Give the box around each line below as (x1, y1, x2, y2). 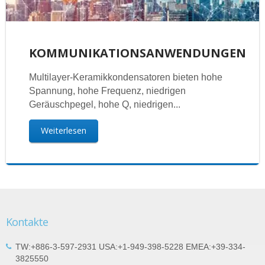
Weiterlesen (40, 124, 86, 136)
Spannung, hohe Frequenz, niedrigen (28, 85, 186, 96)
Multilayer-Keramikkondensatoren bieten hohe (28, 72, 222, 82)
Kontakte (6, 215, 48, 230)
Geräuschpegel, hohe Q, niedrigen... (28, 99, 180, 109)
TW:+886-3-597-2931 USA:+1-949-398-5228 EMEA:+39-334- (15, 242, 245, 252)
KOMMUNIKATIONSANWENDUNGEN (28, 44, 246, 61)
